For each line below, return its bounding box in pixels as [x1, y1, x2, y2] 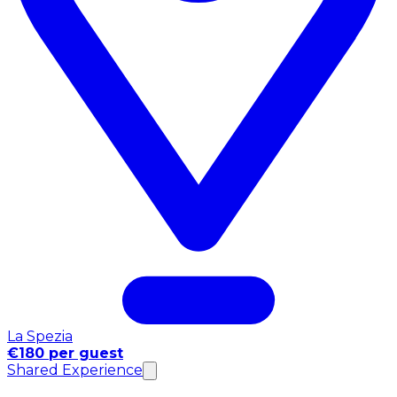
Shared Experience [7, 361, 143, 378]
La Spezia [7, 327, 73, 345]
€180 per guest [7, 344, 123, 362]
